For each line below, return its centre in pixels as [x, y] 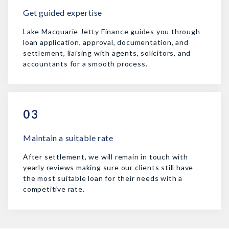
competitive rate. [54, 189]
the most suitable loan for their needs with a [103, 178]
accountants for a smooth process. [85, 63]
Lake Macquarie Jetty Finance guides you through [112, 31]
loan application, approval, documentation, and [106, 42]
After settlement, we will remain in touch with [106, 156]
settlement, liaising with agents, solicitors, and [107, 53]
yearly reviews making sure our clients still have [108, 167]
